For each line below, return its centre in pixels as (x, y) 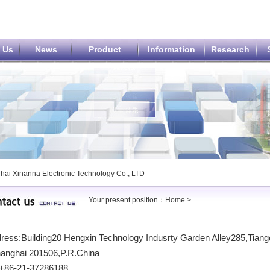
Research (230, 49)
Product (105, 49)
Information (171, 49)
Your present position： (127, 200)
